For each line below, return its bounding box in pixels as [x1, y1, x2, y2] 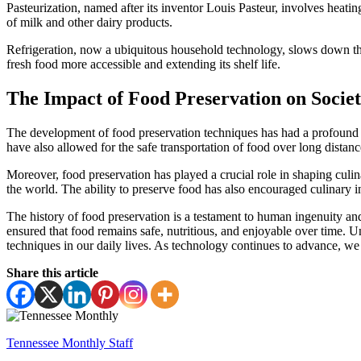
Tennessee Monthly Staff [6, 336, 133, 351]
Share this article [6, 266, 98, 280]
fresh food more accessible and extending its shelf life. [6, 57, 280, 72]
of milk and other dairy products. [6, 15, 172, 30]
